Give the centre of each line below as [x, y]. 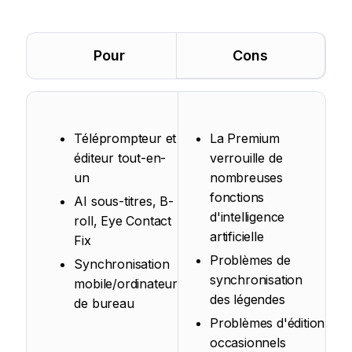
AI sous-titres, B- [124, 201]
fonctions [237, 197]
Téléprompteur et [125, 138]
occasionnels [248, 343]
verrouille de [246, 158]
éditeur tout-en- [120, 158]
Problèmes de [250, 260]
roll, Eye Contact [123, 221]
